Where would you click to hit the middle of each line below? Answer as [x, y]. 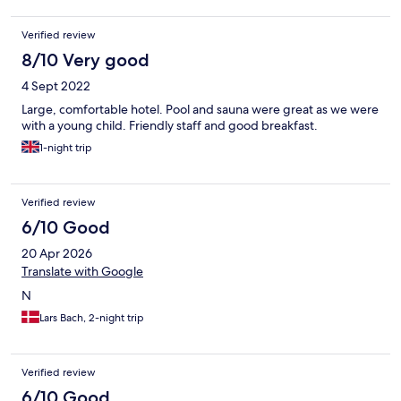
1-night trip [66, 148]
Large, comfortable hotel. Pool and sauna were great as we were [200, 110]
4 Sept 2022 [56, 86]
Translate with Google [82, 272]
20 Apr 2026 [57, 254]
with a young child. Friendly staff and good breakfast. [170, 126]
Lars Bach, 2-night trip [92, 318]
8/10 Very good [85, 60]
